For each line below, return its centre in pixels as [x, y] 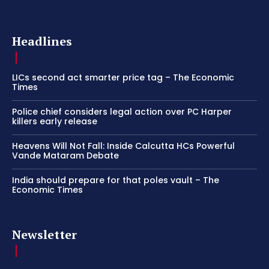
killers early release [55, 122]
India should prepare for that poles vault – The [116, 180]
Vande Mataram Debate [65, 156]
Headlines [42, 41]
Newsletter [44, 235]
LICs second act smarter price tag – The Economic [123, 78]
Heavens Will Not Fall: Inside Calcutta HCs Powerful [123, 146]
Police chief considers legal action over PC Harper [122, 112]
